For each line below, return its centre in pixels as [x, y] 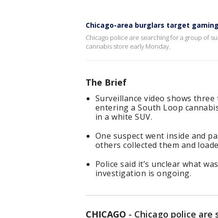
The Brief [106, 82]
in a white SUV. [124, 117]
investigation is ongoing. [143, 173]
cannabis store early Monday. [128, 46]
